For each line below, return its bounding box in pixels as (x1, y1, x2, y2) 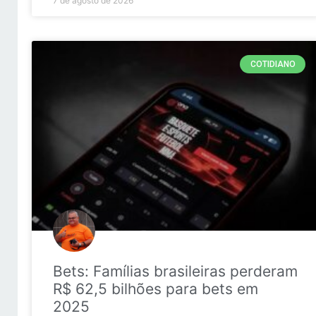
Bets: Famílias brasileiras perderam (52, 262, 298, 281)
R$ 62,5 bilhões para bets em (52, 280, 258, 298)
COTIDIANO (250, 59, 296, 70)
